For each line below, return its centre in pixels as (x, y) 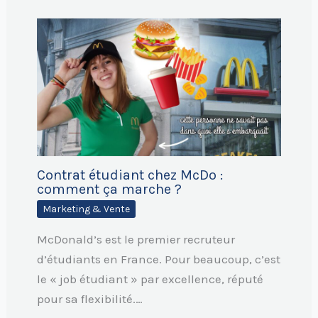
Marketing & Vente (86, 209)
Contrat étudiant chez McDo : (130, 175)
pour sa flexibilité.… (89, 299)
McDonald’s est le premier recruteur (136, 240)
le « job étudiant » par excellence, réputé (150, 279)
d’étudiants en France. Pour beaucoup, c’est (158, 259)
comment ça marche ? (109, 190)
